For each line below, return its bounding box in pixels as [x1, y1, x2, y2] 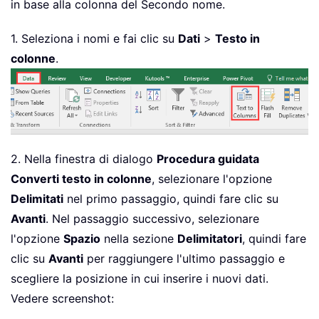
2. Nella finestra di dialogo [11, 151, 157, 166]
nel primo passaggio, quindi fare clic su [63, 191, 278, 206]
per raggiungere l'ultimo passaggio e [83, 251, 285, 266]
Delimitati [11, 191, 63, 206]
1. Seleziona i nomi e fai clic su [11, 31, 178, 46]
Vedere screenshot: [11, 291, 114, 305]
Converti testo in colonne [11, 171, 152, 186]
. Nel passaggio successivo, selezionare [46, 211, 259, 226]
